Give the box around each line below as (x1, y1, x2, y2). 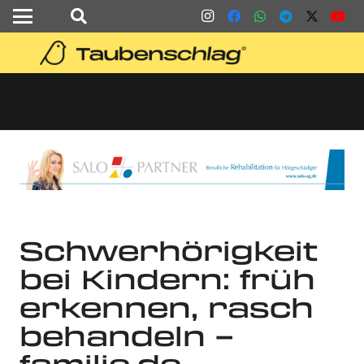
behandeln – (19, 316, 233, 354)
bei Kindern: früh (19, 259, 315, 297)
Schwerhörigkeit (19, 231, 318, 269)
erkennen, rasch (19, 288, 314, 326)
